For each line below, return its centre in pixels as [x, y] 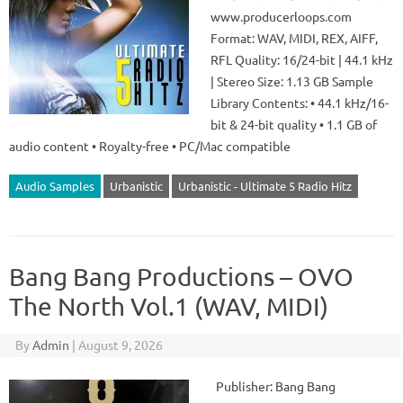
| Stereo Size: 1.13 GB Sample [292, 81]
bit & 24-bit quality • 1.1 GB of [294, 124]
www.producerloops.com [281, 16]
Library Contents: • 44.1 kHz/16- [300, 103]
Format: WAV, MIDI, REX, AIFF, [294, 38]
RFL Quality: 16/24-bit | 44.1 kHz [302, 59]
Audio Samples [55, 186]
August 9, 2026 [120, 345]
